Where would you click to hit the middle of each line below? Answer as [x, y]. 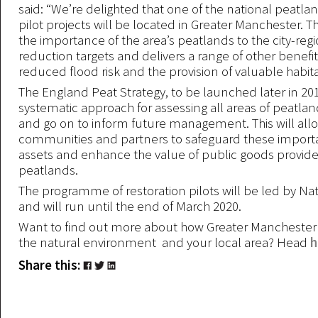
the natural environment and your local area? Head [164, 242]
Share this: [51, 265]
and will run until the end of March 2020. [137, 206]
